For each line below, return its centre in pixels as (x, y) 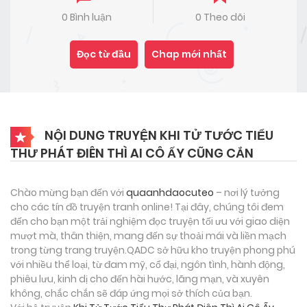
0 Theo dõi (220, 17)
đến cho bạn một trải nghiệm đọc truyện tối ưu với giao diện (150, 221)
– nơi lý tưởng (247, 192)
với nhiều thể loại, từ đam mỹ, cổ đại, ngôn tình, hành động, (148, 264)
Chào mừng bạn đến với (68, 192)
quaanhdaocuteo (170, 192)
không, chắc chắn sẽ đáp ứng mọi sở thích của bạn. (131, 293)
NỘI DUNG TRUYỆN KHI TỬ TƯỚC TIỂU (158, 135)
